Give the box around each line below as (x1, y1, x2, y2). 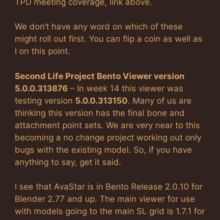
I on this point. (15, 46, 70, 56)
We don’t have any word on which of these (15, 22, 183, 31)
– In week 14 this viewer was (68, 83, 183, 93)
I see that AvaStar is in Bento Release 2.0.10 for (15, 182, 202, 192)
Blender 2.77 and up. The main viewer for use (15, 194, 195, 204)
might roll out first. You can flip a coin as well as (15, 34, 202, 44)
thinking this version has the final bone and (15, 108, 185, 118)
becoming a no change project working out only (15, 132, 201, 142)
